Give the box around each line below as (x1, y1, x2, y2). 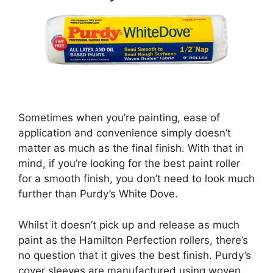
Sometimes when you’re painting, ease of (18, 112, 220, 124)
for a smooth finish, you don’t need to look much (18, 172, 255, 185)
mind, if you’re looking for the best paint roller (18, 157, 240, 170)
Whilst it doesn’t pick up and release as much (18, 218, 239, 231)
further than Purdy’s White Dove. (18, 188, 178, 200)
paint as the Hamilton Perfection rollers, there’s (18, 233, 248, 246)
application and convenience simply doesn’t (18, 127, 231, 140)
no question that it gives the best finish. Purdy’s (18, 249, 251, 261)
